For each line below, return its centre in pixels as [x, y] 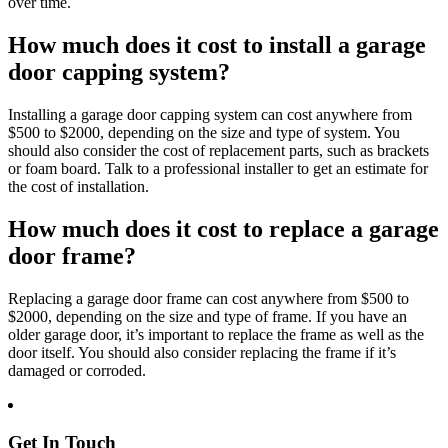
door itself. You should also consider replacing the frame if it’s [202, 352]
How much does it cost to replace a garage [223, 228]
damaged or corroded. [77, 370]
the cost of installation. [78, 186]
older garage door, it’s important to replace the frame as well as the [216, 334]
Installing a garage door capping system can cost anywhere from [210, 114]
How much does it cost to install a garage [217, 44]
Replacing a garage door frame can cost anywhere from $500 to [208, 298]
